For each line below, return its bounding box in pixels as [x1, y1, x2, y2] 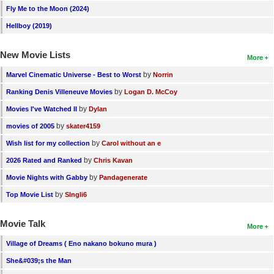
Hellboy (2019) [6, 22, 52, 30]
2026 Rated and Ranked [6, 157, 82, 165]
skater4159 [66, 122, 100, 130]
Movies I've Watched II [6, 105, 77, 113]
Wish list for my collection [6, 139, 90, 147]
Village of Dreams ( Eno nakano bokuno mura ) [6, 240, 157, 248]
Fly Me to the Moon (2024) [6, 5, 89, 13]
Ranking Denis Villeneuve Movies [6, 88, 113, 96]
